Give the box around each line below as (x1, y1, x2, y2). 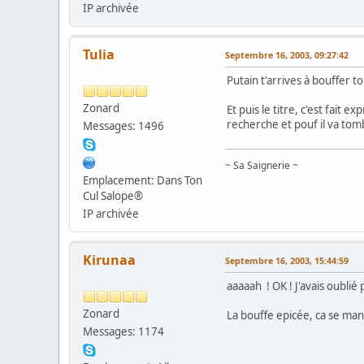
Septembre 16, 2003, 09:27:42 (225, 48, 349, 61)
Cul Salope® (83, 188, 143, 203)
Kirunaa (83, 250, 136, 269)
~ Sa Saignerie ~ (225, 158, 298, 172)
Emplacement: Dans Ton (83, 172, 202, 188)
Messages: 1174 (83, 323, 164, 339)
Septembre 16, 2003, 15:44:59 (225, 253, 349, 266)
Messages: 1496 (83, 118, 164, 133)
